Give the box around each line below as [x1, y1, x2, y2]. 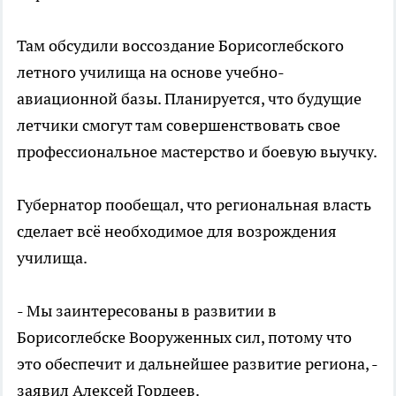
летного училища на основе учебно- [17, 62, 285, 82]
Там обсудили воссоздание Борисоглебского [17, 35, 344, 56]
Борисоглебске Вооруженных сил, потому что [17, 327, 352, 347]
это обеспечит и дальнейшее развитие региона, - [17, 354, 377, 374]
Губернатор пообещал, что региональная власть [17, 194, 371, 215]
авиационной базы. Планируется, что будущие [17, 88, 362, 109]
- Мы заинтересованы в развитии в [17, 301, 277, 321]
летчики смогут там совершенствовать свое [17, 115, 340, 135]
